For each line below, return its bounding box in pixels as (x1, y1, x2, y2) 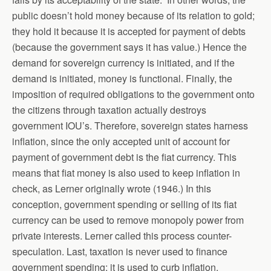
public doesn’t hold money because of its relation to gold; (12, 8, 255, 22)
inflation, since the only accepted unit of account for (12, 134, 230, 148)
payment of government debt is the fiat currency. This (12, 149, 237, 164)
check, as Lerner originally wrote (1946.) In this (12, 181, 211, 195)
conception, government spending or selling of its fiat (12, 197, 237, 211)
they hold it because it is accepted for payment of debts (12, 24, 246, 38)
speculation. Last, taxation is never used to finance (12, 244, 227, 258)
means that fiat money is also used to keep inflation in (12, 165, 240, 180)
